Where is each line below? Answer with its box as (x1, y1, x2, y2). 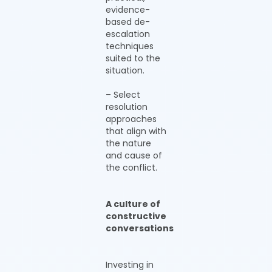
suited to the (106, 52, 160, 64)
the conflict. (106, 161, 157, 174)
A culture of (106, 198, 160, 210)
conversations (106, 222, 174, 234)
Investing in (106, 259, 154, 271)
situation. (106, 64, 144, 76)
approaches (106, 113, 157, 125)
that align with (106, 125, 166, 137)
